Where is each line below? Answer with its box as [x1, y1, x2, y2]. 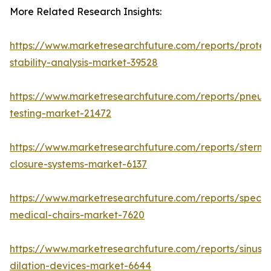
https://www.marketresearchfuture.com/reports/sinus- [10, 243, 266, 255]
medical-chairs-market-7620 [10, 209, 145, 221]
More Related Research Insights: [10, 5, 162, 18]
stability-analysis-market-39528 [10, 56, 158, 69]
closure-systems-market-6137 [10, 158, 147, 171]
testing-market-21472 [10, 107, 111, 120]
